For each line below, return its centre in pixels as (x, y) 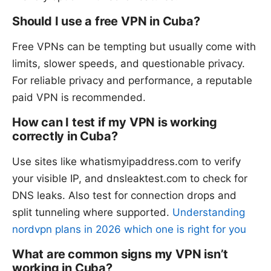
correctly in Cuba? (65, 136)
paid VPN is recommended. (79, 98)
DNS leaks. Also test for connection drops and (124, 196)
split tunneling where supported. (92, 213)
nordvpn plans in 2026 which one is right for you (129, 230)
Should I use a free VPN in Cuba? (106, 21)
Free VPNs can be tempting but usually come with (134, 47)
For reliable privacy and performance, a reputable (132, 81)
